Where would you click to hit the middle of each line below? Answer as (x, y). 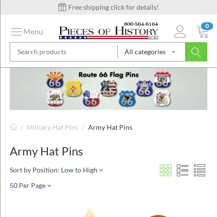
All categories (145, 51)
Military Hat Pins (52, 127)
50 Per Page (28, 185)
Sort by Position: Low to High (54, 170)
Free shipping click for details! (113, 7)
